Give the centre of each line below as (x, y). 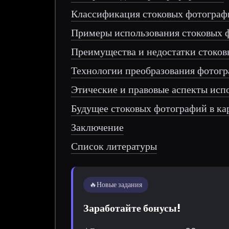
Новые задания (120, 184)
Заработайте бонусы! (132, 208)
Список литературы (114, 146)
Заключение (98, 127)
